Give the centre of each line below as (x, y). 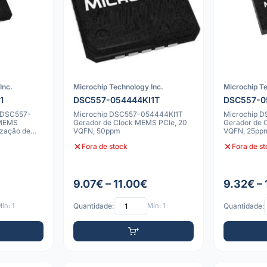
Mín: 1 (156, 206)
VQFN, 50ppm (97, 131)
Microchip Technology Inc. (118, 86)
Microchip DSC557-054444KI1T (128, 114)
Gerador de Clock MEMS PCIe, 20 (130, 122)
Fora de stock (104, 147)
